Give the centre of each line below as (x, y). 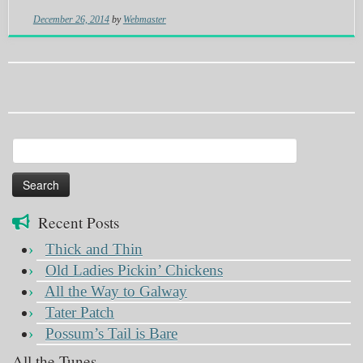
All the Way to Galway (116, 292)
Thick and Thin (94, 250)
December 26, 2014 (71, 20)
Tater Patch (80, 313)
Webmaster (144, 20)
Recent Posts (79, 223)
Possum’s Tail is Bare (111, 334)
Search (27, 146)
